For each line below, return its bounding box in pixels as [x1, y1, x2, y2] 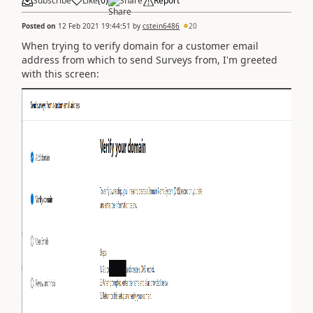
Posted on [22, 20, 58, 31]
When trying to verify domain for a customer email [22, 38, 259, 52]
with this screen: [22, 66, 102, 80]
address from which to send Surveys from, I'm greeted [22, 52, 277, 66]
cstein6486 [143, 20, 180, 31]
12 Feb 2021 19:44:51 [58, 20, 131, 31]
